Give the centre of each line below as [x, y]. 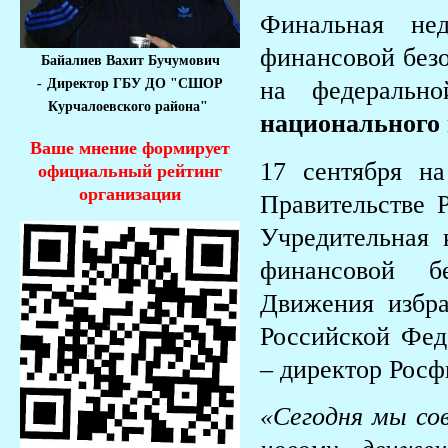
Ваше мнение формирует [130, 148]
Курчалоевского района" [130, 107]
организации [130, 194]
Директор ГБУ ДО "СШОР [135, 84]
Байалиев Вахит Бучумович [130, 61]
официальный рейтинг [130, 171]
